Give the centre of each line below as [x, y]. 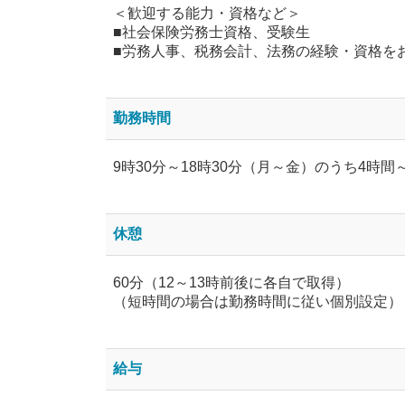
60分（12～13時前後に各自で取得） [231, 282]
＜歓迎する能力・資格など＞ [207, 13]
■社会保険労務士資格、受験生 [212, 32]
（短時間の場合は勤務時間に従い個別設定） [258, 301]
